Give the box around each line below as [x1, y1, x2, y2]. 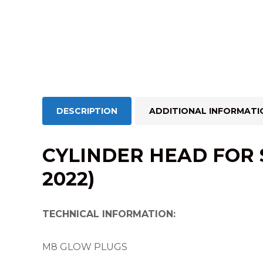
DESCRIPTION [56, 106, 117, 116]
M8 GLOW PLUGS [42, 241, 127, 252]
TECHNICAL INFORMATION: [42, 208, 176, 220]
